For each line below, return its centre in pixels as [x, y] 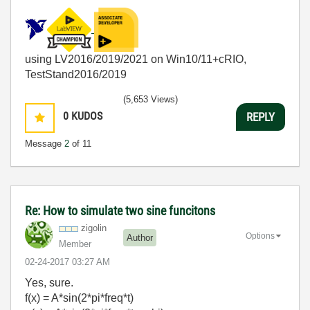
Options [260, 236]
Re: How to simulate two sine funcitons [120, 211]
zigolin [94, 228]
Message [45, 144]
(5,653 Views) [151, 99]
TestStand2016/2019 [76, 74]
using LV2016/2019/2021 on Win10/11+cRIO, [136, 59]
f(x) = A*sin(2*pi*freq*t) [79, 298]
